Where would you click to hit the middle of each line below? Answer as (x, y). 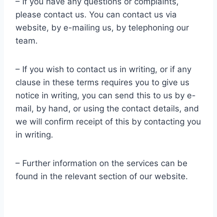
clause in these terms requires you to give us (102, 82)
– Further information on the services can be (101, 163)
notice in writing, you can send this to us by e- (106, 95)
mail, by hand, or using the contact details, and (107, 108)
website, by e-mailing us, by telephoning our (102, 28)
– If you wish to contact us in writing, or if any (103, 69)
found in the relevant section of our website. (102, 176)
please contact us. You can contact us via (96, 15)
